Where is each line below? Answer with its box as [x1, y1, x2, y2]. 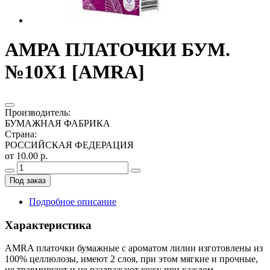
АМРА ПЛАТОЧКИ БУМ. [5, 39, 230, 61]
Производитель [5, 107, 68, 118]
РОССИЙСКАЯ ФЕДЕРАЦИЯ [5, 139, 134, 150]
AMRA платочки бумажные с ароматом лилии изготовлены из [5, 243, 263, 254]
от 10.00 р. [5, 150, 48, 161]
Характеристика [5, 218, 92, 231]
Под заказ [10, 175, 46, 185]
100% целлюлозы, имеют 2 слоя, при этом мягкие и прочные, [5, 254, 258, 265]
